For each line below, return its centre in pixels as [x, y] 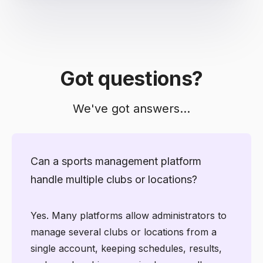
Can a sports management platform [116, 161]
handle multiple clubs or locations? [114, 179]
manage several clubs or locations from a [124, 232]
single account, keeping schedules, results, [126, 248]
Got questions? [131, 78]
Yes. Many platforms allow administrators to [129, 215]
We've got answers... [131, 108]
